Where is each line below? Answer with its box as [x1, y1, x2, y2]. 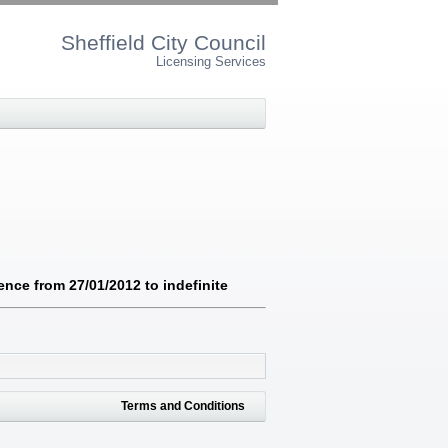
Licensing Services [156, 55, 266, 70]
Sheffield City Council [61, 31, 266, 55]
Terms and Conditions [121, 398, 245, 413]
